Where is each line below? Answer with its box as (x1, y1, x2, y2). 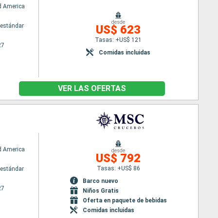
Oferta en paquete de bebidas (82, 197, 167, 204)
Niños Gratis (82, 187, 119, 194)
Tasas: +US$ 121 (95, 36, 142, 43)
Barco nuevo (82, 177, 118, 184)
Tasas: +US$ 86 (96, 164, 140, 172)
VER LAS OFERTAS (58, 84, 126, 93)
